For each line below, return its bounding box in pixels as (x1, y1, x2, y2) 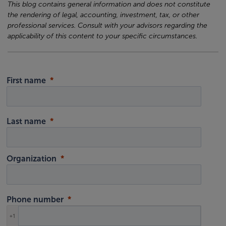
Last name (7, 117, 46, 126)
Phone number (7, 195, 64, 204)
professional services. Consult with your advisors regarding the (8, 21, 207, 29)
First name (7, 76, 46, 85)
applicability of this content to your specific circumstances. (8, 32, 197, 40)
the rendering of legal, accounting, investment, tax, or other (8, 11, 199, 19)
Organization (7, 154, 57, 163)
